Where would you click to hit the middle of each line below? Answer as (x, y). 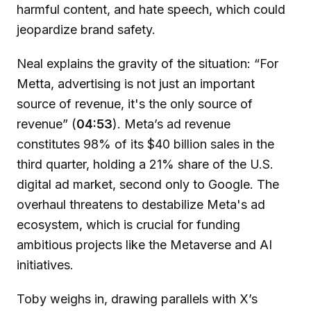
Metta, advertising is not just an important (136, 84)
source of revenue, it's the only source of (135, 104)
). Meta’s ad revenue (171, 124)
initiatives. (45, 265)
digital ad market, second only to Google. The (148, 185)
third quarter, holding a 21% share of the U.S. (145, 165)
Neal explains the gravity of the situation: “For (148, 64)
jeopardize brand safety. (86, 30)
